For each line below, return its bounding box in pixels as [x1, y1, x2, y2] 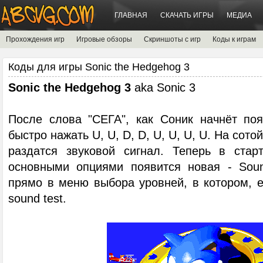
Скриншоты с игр [144, 35, 201, 43]
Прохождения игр [6, 35, 65, 43]
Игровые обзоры [76, 35, 132, 43]
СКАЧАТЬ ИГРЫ [160, 11, 214, 19]
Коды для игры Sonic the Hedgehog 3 [8, 61, 190, 73]
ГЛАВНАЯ [114, 11, 147, 19]
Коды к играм [213, 35, 256, 43]
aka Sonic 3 [131, 81, 195, 94]
